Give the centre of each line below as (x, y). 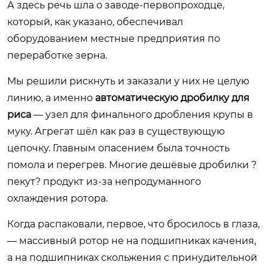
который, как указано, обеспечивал (95, 22)
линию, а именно (51, 98)
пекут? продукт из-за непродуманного (104, 181)
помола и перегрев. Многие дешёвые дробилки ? (132, 165)
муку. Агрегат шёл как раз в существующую (116, 131)
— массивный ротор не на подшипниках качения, (132, 240)
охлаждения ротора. (57, 198)
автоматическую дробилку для (172, 98)
